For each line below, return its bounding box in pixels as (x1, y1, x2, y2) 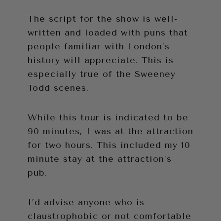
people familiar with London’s (28, 40, 170, 52)
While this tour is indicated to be (28, 111, 188, 123)
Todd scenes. (28, 82, 89, 93)
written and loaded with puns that (28, 27, 188, 38)
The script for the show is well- (28, 13, 178, 24)
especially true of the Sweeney (28, 68, 176, 79)
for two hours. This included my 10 (28, 139, 190, 150)
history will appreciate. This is (28, 54, 174, 66)
